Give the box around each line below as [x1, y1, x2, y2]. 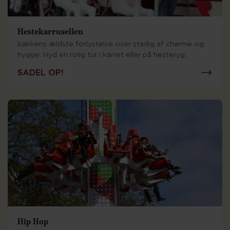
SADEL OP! [17, 68, 64, 77]
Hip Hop [17, 215, 48, 227]
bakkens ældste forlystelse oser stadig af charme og [17, 41, 204, 48]
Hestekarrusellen [17, 25, 83, 37]
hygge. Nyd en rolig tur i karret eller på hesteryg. [17, 51, 186, 59]
